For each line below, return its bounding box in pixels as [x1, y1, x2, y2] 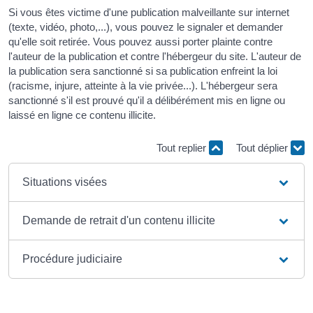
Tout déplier [236, 142, 291, 154]
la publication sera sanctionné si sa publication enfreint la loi [8, 64, 277, 77]
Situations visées [22, 175, 108, 188]
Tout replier [156, 142, 209, 154]
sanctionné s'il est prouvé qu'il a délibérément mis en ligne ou [8, 94, 285, 106]
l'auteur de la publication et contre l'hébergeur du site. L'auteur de [8, 50, 301, 62]
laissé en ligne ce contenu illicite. [8, 108, 156, 121]
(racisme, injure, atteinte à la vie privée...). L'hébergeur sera [8, 79, 277, 92]
